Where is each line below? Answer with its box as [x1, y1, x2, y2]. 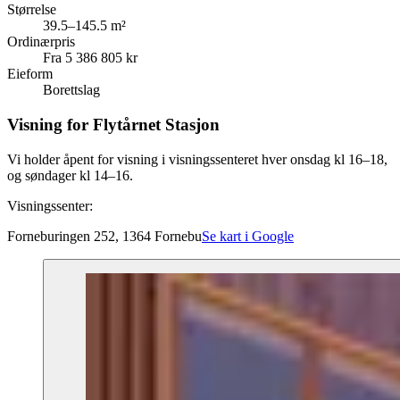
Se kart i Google [202, 228, 294, 244]
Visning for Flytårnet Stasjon [7, 115, 220, 135]
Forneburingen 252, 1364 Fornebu [7, 228, 202, 244]
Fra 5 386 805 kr [43, 50, 137, 66]
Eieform [7, 66, 53, 82]
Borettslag [43, 82, 100, 98]
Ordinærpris [7, 34, 75, 50]
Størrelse [7, 2, 56, 18]
